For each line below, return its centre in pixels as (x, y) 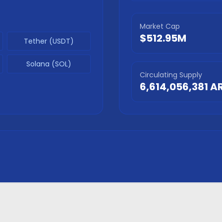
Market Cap (160, 26)
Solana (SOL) (49, 64)
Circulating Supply (171, 75)
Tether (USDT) (49, 41)
